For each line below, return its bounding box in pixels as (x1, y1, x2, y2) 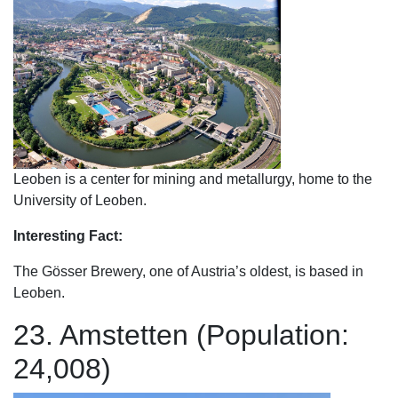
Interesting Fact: (13, 228, 123, 243)
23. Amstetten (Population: (13, 319, 349, 351)
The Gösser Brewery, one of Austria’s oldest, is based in (13, 264, 363, 279)
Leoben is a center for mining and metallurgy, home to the (13, 171, 372, 187)
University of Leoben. (13, 193, 147, 208)
